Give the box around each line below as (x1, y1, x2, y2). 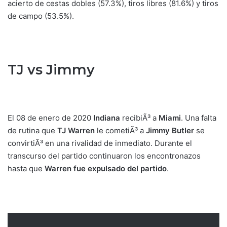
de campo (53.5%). (8, 11, 74, 21)
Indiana (91, 112, 120, 123)
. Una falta (181, 112, 216, 123)
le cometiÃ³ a (95, 125, 144, 135)
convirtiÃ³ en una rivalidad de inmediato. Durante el (8, 138, 192, 148)
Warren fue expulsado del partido (45, 163, 167, 173)
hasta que (8, 163, 45, 173)
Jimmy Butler (144, 125, 194, 135)
